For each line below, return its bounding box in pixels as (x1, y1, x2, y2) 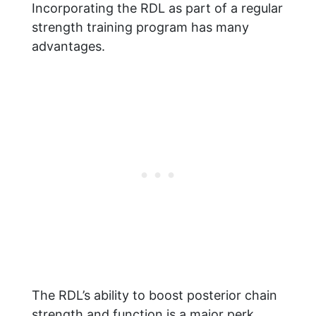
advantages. (32, 39, 105, 54)
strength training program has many (32, 20, 249, 35)
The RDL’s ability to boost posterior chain (32, 288, 277, 303)
